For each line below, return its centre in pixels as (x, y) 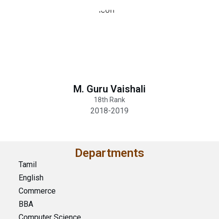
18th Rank (109, 100)
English (31, 178)
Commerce (37, 191)
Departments (109, 153)
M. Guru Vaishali (109, 89)
